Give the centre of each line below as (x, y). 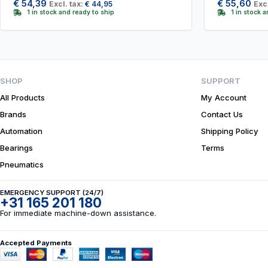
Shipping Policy (230, 131)
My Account (224, 98)
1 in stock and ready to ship (70, 12)
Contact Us (222, 114)
